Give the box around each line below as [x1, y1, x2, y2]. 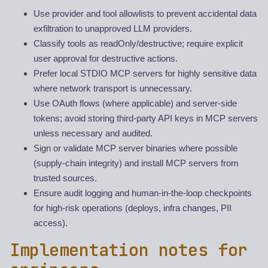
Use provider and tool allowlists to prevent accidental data [33, 8, 257, 19]
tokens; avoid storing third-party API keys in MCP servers [33, 113, 258, 124]
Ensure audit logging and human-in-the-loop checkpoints [33, 188, 252, 199]
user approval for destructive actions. [33, 53, 178, 64]
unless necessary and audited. [33, 128, 153, 139]
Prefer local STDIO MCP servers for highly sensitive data [33, 68, 257, 79]
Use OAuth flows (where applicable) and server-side [33, 98, 237, 109]
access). [33, 218, 68, 229]
